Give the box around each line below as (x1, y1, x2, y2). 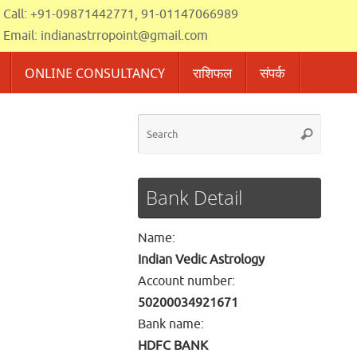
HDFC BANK (138, 338, 208, 355)
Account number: (138, 273, 235, 290)
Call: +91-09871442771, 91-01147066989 (3, 6, 239, 22)
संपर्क (260, 63, 286, 82)
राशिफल (193, 63, 233, 82)
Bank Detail (146, 184, 242, 211)
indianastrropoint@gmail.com (41, 28, 209, 44)
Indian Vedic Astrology (138, 252, 265, 269)
